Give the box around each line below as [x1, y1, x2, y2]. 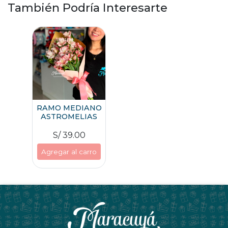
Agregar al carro [41, 147, 97, 156]
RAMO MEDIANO [36, 103, 102, 112]
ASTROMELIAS [41, 111, 97, 121]
